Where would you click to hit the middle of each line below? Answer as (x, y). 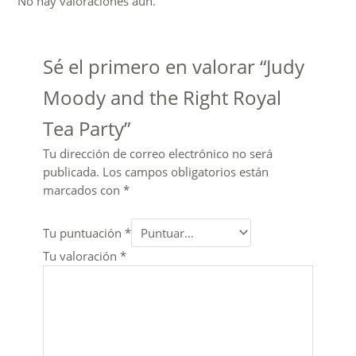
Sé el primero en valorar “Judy (173, 67)
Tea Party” (86, 129)
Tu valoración (81, 256)
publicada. (71, 172)
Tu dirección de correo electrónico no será (157, 154)
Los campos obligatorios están (185, 172)
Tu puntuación (83, 233)
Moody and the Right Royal (162, 98)
